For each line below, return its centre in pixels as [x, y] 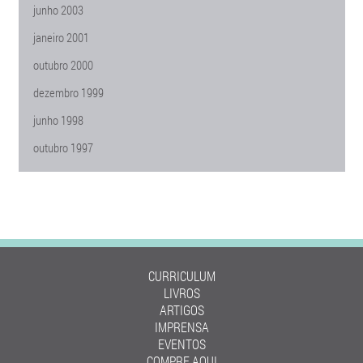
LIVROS [181, 293]
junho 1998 [58, 120]
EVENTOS [181, 344]
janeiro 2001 [61, 37]
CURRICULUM [181, 276]
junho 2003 [58, 10]
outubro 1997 [63, 147]
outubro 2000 [63, 65]
